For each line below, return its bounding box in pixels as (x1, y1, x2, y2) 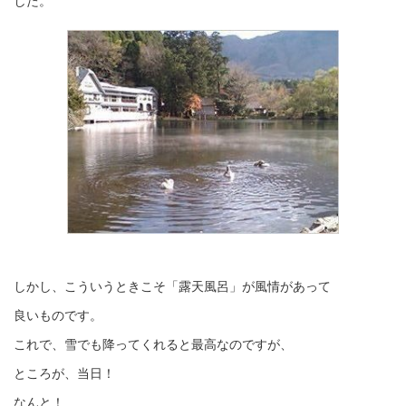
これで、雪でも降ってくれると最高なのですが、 (14, 337, 293, 352)
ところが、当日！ (14, 366, 115, 381)
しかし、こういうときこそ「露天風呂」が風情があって (14, 279, 331, 294)
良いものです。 (14, 308, 102, 323)
